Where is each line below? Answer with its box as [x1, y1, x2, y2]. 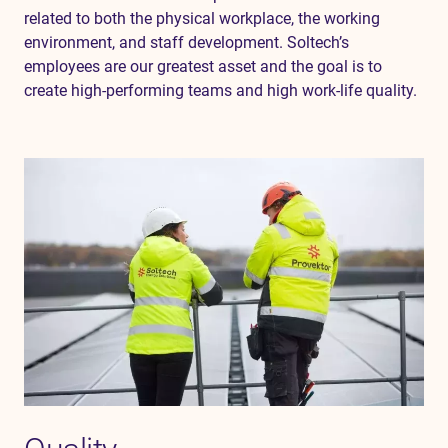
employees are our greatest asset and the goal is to [24, 57, 382, 77]
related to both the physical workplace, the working [24, 9, 380, 29]
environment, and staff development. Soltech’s [24, 33, 349, 53]
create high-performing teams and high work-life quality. [24, 81, 417, 101]
